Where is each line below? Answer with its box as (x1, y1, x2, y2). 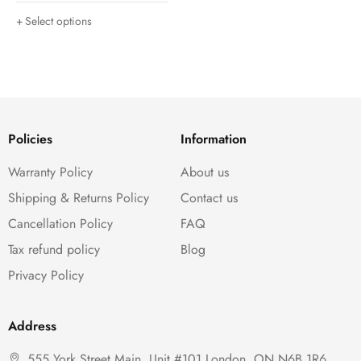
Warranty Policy (8, 163, 93, 182)
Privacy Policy (8, 266, 84, 285)
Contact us (180, 189, 238, 208)
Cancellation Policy (8, 214, 113, 234)
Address (8, 317, 56, 336)
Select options (25, 13, 92, 30)
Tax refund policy (8, 240, 100, 259)
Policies (8, 130, 52, 149)
